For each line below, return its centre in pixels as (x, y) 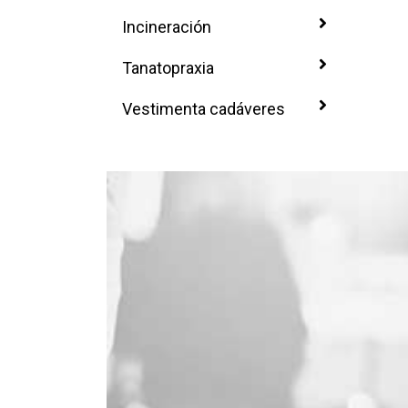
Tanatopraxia (166, 68)
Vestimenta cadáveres (202, 109)
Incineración (165, 27)
